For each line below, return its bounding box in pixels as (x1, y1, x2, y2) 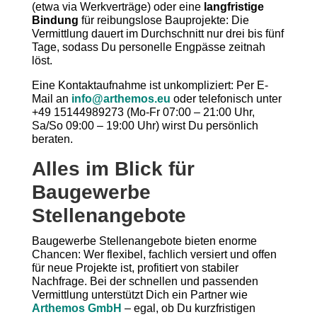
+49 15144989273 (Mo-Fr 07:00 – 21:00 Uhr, (31, 106, 255, 118)
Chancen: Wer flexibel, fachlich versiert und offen (31, 248, 277, 260)
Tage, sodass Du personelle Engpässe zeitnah (31, 41, 265, 53)
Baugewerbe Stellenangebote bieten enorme (31, 235, 257, 247)
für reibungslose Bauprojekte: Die (78, 14, 249, 26)
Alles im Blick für (31, 158, 195, 180)
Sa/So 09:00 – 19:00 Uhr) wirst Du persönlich (31, 120, 258, 132)
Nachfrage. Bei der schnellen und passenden (31, 275, 258, 287)
